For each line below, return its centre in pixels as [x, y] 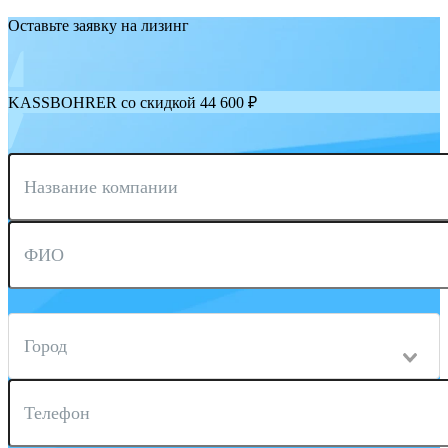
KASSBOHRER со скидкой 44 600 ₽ [132, 103]
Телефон [57, 413]
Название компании [101, 187]
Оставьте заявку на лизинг [98, 26]
